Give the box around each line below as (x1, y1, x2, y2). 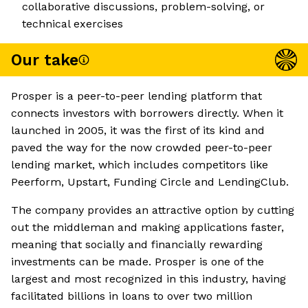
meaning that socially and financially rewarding (11, 238, 263, 252)
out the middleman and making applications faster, (11, 221, 284, 234)
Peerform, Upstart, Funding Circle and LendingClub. (11, 175, 289, 189)
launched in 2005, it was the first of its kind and (11, 124, 265, 137)
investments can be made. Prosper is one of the (11, 255, 264, 269)
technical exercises (22, 17, 123, 31)
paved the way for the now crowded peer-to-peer (11, 141, 272, 155)
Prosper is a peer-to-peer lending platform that (11, 89, 262, 103)
